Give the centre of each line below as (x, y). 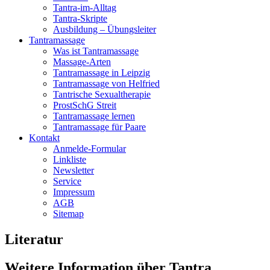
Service (67, 181)
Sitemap (68, 213)
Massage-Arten (82, 61)
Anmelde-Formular (89, 148)
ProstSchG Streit (85, 105)
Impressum (74, 192)
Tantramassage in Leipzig (102, 72)
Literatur (34, 239)
